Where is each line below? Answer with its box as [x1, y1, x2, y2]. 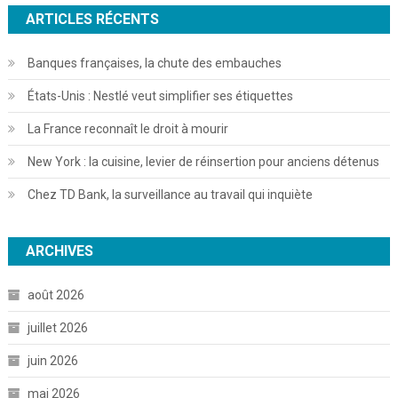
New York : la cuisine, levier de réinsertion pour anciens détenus [27, 154, 379, 169]
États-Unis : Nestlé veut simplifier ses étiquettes [27, 88, 293, 103]
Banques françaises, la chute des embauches [27, 55, 282, 70]
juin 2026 [27, 353, 78, 368]
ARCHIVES [25, 242, 93, 259]
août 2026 [27, 287, 84, 302]
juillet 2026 [27, 320, 88, 335]
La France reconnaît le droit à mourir [27, 121, 228, 136]
